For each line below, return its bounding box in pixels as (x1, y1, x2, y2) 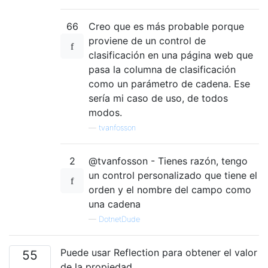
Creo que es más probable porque (89, 20, 244, 32)
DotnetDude (99, 214, 140, 224)
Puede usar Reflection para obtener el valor (60, 246, 257, 258)
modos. (89, 106, 122, 118)
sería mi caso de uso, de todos (89, 92, 228, 104)
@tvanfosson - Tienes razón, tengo (89, 154, 248, 167)
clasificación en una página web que (89, 48, 253, 61)
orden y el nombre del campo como (89, 183, 251, 196)
